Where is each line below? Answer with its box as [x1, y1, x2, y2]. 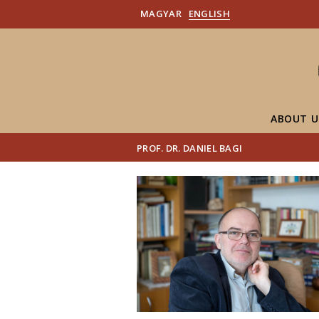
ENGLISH [188, 7, 230, 20]
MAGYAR [140, 7, 182, 20]
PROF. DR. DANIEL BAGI [137, 141, 243, 155]
